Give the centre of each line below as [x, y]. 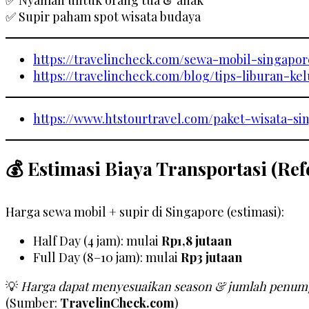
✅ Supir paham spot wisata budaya [103, 16]
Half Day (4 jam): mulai [97, 240]
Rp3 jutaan [211, 257]
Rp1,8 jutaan [197, 240]
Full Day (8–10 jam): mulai [107, 257]
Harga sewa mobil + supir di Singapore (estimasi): [145, 211]
